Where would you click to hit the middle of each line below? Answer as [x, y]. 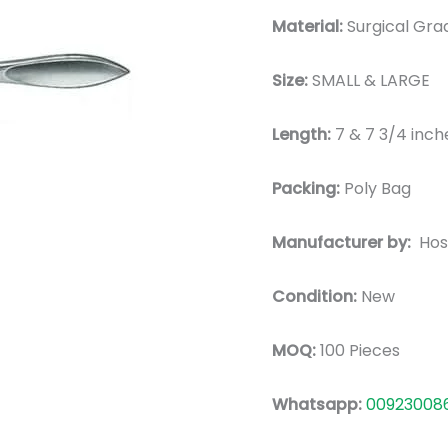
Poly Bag [377, 188]
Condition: [314, 296]
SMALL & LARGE [371, 80]
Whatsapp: [319, 404]
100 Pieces [358, 350]
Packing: [308, 188]
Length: [303, 134]
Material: [309, 26]
